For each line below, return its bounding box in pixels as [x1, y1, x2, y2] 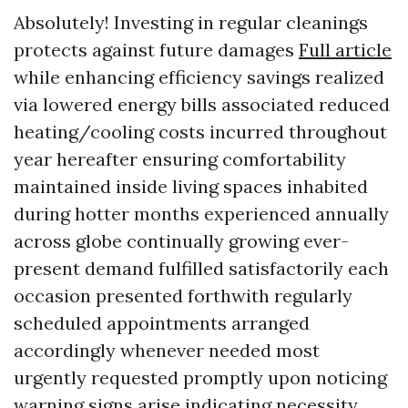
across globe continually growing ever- [14, 229, 349, 252]
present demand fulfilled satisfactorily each [14, 257, 389, 280]
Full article [299, 38, 392, 61]
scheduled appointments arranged [14, 311, 310, 334]
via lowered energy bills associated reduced [14, 93, 390, 116]
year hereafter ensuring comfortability [14, 148, 346, 170]
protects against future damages [14, 38, 299, 61]
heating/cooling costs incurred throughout [14, 120, 387, 143]
